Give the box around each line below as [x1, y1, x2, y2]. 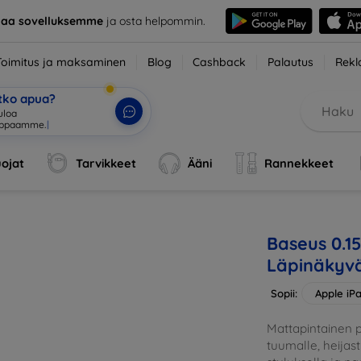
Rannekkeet [263, 156, 334, 171]
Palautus [268, 55, 314, 69]
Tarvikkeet [76, 156, 137, 171]
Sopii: [271, 287, 297, 300]
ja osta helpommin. [102, 13, 205, 28]
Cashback [193, 55, 247, 69]
